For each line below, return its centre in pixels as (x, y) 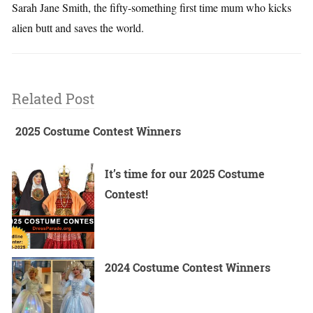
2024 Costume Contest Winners (188, 268)
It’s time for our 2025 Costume (185, 174)
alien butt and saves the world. (78, 28)
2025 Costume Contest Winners (98, 131)
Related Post (53, 99)
